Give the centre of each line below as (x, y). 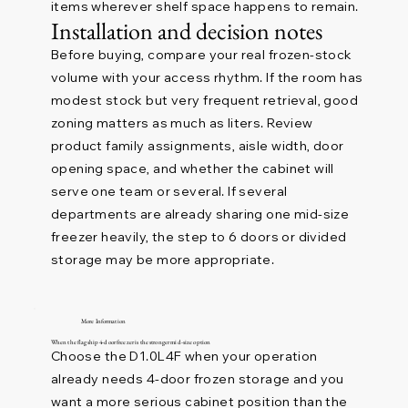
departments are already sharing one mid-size (200, 214)
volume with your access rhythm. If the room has (207, 77)
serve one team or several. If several (169, 191)
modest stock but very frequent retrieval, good (204, 100)
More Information (103, 321)
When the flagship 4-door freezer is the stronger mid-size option (131, 342)
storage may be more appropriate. (163, 259)
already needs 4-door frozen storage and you (197, 379)
